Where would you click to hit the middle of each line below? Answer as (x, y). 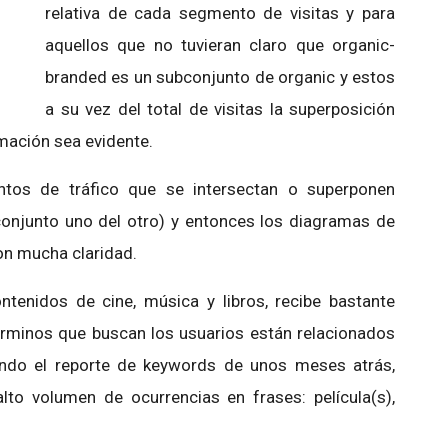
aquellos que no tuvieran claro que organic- (220, 45)
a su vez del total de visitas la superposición (220, 109)
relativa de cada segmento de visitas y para (220, 13)
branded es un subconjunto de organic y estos (220, 77)
